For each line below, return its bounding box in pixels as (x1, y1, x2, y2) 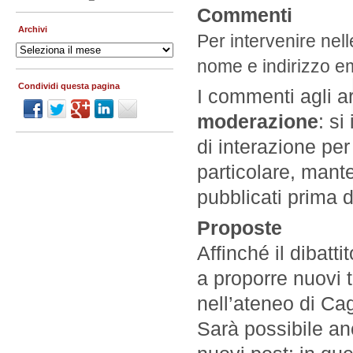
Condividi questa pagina (18, 81, 120, 91)
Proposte (197, 216, 282, 239)
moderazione (197, 110, 318, 132)
